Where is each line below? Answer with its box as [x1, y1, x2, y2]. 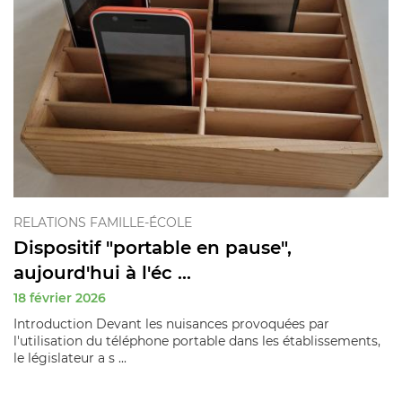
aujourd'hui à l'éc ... [13, 261, 191, 284]
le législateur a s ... [13, 349, 127, 366]
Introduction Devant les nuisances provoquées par [13, 315, 329, 332]
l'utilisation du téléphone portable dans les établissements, [13, 332, 380, 349]
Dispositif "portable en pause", [13, 236, 292, 258]
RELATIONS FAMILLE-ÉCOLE [13, 214, 192, 231]
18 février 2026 [13, 289, 106, 306]
